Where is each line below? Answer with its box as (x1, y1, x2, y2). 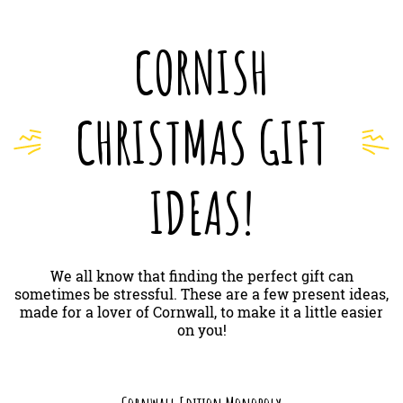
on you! (176, 320, 227, 340)
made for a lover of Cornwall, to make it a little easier (20, 302, 383, 322)
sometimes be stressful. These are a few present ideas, (14, 284, 389, 304)
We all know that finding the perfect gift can (49, 266, 354, 286)
